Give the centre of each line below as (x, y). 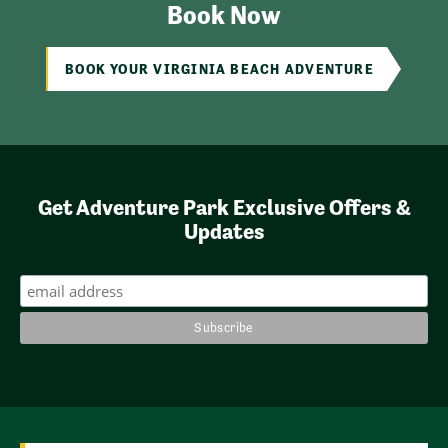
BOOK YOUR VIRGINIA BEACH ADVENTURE (219, 69)
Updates (224, 231)
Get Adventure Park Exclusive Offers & (224, 207)
